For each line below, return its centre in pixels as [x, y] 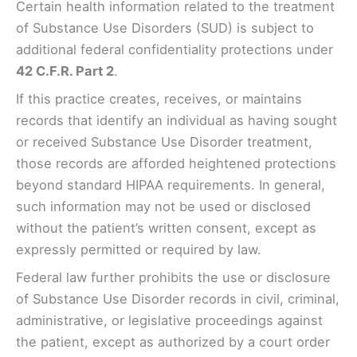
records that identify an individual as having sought [177, 120]
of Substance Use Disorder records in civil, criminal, [178, 298]
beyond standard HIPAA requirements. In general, [171, 184]
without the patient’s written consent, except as [166, 228]
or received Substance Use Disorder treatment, [164, 141]
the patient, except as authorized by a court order [173, 341]
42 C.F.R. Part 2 [65, 71]
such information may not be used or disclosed [163, 206]
